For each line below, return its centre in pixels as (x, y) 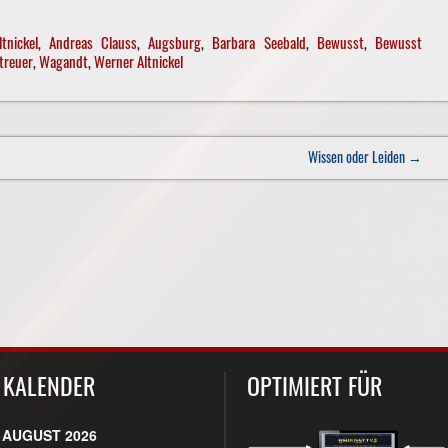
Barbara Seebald (259, 42)
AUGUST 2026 (50, 434)
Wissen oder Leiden (357, 157)
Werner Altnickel (138, 61)
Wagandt (63, 61)
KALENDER (49, 384)
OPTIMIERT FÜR (314, 384)
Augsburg (175, 42)
